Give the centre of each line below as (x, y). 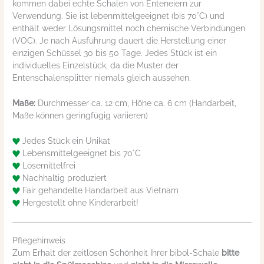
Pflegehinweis (39, 241)
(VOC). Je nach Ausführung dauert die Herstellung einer (120, 41)
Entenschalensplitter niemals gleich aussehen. (102, 78)
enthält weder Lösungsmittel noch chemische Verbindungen (129, 29)
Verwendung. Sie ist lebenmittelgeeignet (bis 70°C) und (119, 16)
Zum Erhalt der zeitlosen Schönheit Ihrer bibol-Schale (117, 253)
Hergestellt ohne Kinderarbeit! (80, 202)
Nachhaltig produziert (64, 178)
